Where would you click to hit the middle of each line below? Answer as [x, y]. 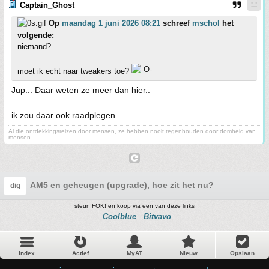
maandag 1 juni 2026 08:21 [111, 23]
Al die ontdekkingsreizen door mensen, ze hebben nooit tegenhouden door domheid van [132, 131]
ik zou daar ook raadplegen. [65, 115]
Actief [81, 253]
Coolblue [119, 216]
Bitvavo [157, 216]
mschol [206, 23]
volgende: [36, 35]
